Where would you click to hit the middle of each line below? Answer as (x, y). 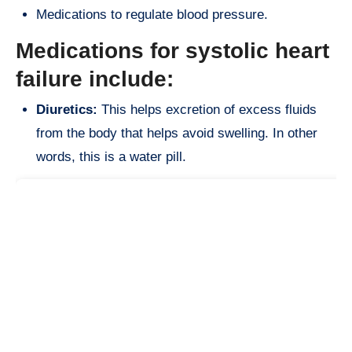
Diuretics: (67, 110)
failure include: (95, 79)
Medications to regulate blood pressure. (152, 14)
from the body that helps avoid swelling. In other (177, 134)
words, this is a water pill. (111, 157)
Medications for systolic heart (172, 50)
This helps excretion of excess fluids (207, 110)
